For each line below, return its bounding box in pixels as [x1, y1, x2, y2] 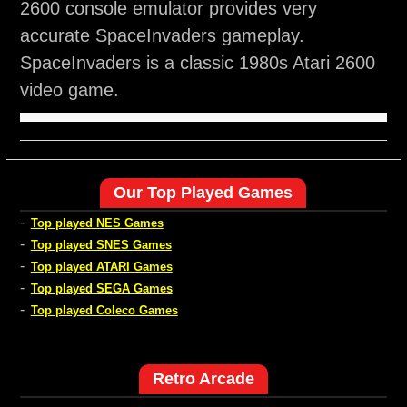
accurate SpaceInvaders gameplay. [19, 25, 304, 46]
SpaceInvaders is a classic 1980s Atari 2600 [19, 53, 375, 74]
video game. [19, 80, 119, 101]
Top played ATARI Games [30, 260, 173, 274]
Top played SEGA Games [30, 282, 173, 296]
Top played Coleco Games [30, 303, 178, 318]
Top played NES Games [30, 216, 164, 231]
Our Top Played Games [114, 184, 293, 203]
